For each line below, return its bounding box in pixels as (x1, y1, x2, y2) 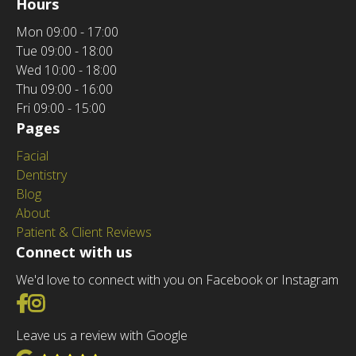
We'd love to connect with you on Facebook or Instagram (16, 271, 339, 288)
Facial (16, 147, 48, 164)
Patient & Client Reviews (16, 223, 152, 241)
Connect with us (16, 242, 133, 261)
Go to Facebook (27, 289, 160, 315)
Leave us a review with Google (16, 327, 188, 344)
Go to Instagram (44, 289, 179, 315)
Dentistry (16, 166, 67, 184)
